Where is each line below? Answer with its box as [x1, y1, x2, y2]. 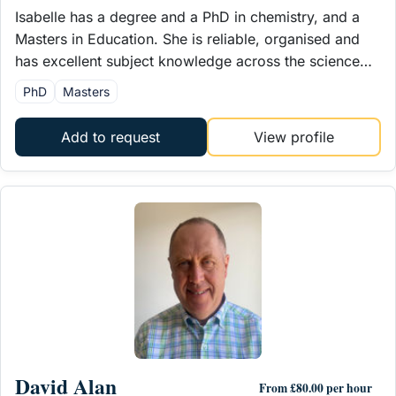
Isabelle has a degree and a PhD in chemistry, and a [15, 7, 360, 26]
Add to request [61, 128, 161, 147]
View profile [253, 128, 334, 147]
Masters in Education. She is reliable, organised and [15, 29, 360, 48]
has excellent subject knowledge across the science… [15, 51, 372, 70]
